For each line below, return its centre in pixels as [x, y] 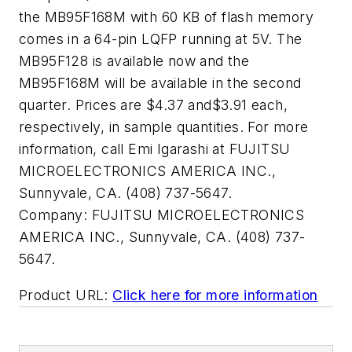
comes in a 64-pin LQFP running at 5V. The [161, 39]
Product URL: [64, 295]
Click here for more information [215, 295]
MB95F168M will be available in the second [160, 83]
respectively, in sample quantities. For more [164, 127]
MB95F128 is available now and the [134, 61]
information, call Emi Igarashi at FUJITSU [155, 149]
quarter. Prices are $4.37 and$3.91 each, [153, 105]
